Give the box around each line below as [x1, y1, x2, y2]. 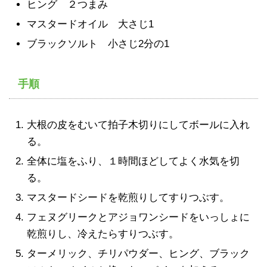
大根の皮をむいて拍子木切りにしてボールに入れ [27, 119, 250, 131]
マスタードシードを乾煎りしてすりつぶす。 [27, 192, 229, 204]
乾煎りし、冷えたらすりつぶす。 [27, 228, 179, 240]
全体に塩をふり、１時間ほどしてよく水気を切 [27, 156, 240, 167]
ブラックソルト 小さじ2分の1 [27, 38, 169, 50]
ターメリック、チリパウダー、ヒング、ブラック [27, 248, 250, 260]
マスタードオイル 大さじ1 [27, 18, 154, 30]
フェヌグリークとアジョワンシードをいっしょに [27, 212, 250, 223]
